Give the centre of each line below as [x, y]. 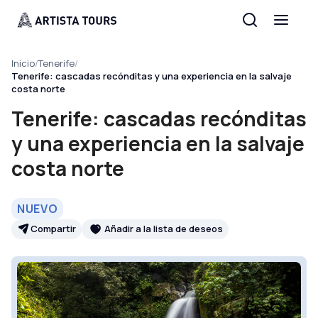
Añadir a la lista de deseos [164, 229]
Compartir [53, 229]
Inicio [23, 63]
